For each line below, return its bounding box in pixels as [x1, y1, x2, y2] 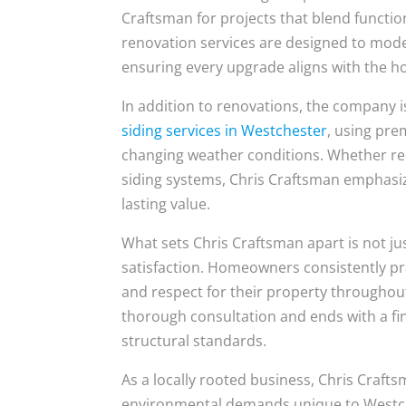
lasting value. [121, 194, 211, 214]
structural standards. [121, 331, 267, 351]
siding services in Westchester [121, 121, 328, 140]
